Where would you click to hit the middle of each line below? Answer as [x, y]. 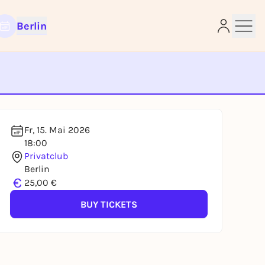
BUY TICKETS [109, 204]
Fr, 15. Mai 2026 [57, 130]
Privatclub [46, 156]
